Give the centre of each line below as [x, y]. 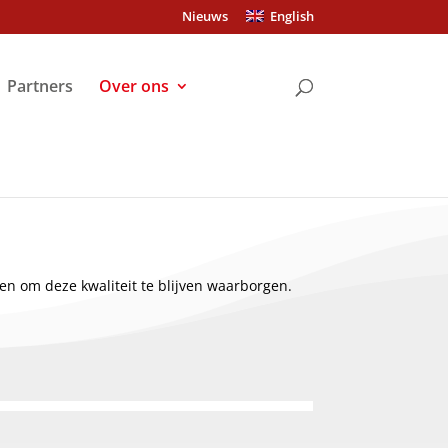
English [288, 15]
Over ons [134, 86]
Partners [40, 86]
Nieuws [204, 15]
